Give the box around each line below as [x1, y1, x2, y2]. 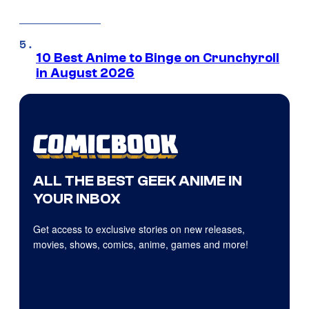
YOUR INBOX [33, 190, 121, 208]
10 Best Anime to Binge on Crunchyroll [36, 50, 279, 66]
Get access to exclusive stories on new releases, [33, 222, 245, 237]
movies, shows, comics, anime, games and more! [33, 237, 248, 252]
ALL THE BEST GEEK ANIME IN [33, 172, 242, 190]
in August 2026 [36, 66, 134, 81]
